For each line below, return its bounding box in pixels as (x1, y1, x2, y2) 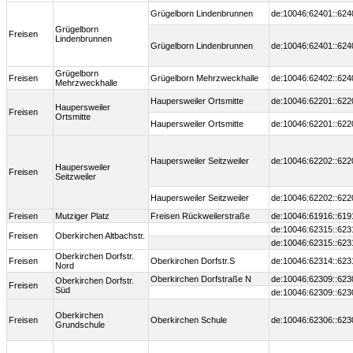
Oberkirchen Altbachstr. (55, 231, 145, 241)
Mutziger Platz (55, 211, 110, 221)
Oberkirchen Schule (150, 315, 227, 325)
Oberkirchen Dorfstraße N (150, 274, 251, 284)
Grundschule (55, 320, 105, 330)
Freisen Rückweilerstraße (150, 211, 250, 221)
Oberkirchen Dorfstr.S (150, 256, 235, 266)
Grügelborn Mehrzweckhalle (150, 73, 258, 84)
